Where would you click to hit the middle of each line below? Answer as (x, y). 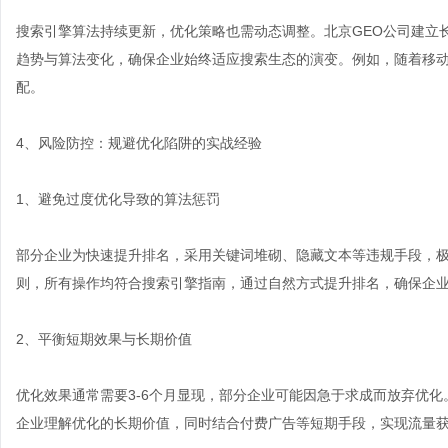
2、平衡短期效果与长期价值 (104, 339)
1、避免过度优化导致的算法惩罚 (118, 199)
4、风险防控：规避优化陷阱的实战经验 (139, 143)
